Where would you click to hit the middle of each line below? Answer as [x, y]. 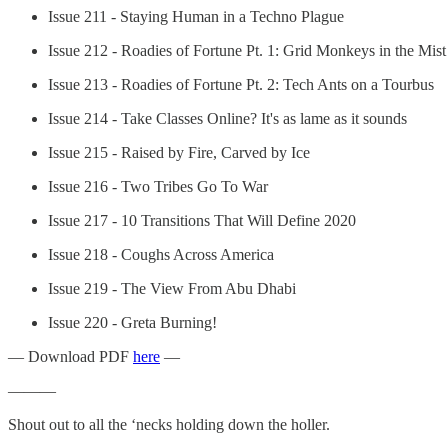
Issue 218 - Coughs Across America [161, 254]
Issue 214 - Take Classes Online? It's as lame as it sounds [227, 118]
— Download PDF [70, 356]
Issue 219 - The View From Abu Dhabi [172, 288]
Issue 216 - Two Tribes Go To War [158, 186]
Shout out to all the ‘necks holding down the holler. [169, 424]
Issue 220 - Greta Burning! [132, 322]
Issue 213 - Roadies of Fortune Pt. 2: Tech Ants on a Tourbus [241, 84]
